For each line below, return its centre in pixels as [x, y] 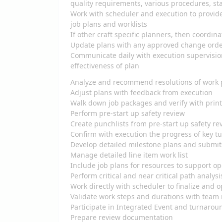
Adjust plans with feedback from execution [143, 92]
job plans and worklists [110, 24]
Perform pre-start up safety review [129, 113]
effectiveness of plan [106, 66]
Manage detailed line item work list [130, 155]
